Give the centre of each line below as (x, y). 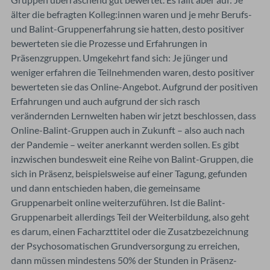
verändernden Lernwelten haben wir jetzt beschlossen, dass (133, 115)
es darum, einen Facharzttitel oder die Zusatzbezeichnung (130, 231)
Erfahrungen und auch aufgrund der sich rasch (105, 101)
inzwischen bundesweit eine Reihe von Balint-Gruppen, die (132, 159)
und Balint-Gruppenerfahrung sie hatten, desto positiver (127, 28)
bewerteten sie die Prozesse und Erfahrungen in (109, 43)
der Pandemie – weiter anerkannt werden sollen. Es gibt (125, 144)
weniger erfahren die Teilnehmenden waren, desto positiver (133, 72)
